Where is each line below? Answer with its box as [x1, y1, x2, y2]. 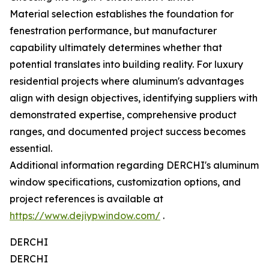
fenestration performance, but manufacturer [10, 25, 217, 37]
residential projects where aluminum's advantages [10, 75, 244, 87]
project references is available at [10, 193, 163, 205]
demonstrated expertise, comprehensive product [10, 109, 237, 121]
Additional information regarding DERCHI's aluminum [10, 159, 259, 171]
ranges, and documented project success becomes [10, 125, 246, 138]
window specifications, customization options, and [10, 176, 241, 188]
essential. [10, 142, 52, 154]
